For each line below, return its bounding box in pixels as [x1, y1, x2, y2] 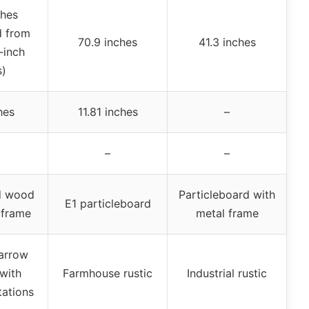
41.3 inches [198, 35, 256, 50]
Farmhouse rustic [63, 266, 152, 281]
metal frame [195, 206, 259, 221]
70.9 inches [78, 35, 137, 50]
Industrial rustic [187, 266, 267, 281]
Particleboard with [179, 188, 275, 202]
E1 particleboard [64, 197, 151, 211]
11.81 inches [77, 105, 138, 119]
